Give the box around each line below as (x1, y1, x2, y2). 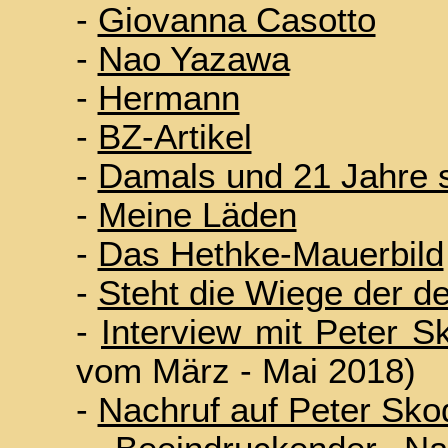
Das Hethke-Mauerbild (97, 235, 444, 273)
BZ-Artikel (97, 118, 252, 156)
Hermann (97, 79, 240, 117)
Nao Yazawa (97, 40, 290, 78)
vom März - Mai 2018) (75, 352, 416, 390)
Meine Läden (97, 196, 297, 234)
